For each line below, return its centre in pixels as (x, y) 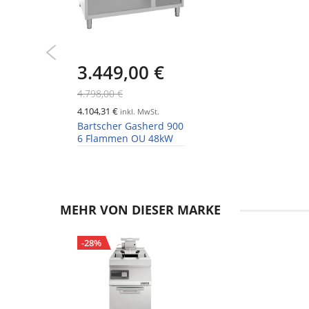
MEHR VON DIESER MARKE (140, 210)
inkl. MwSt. (139, 112)
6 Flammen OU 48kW (125, 139)
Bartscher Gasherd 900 (130, 126)
